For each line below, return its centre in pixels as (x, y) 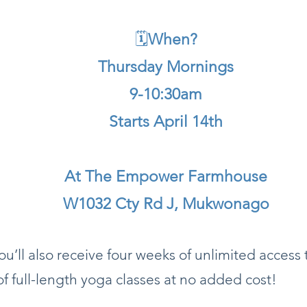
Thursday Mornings (166, 66)
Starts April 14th (166, 121)
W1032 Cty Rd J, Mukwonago (166, 204)
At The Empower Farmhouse (166, 176)
